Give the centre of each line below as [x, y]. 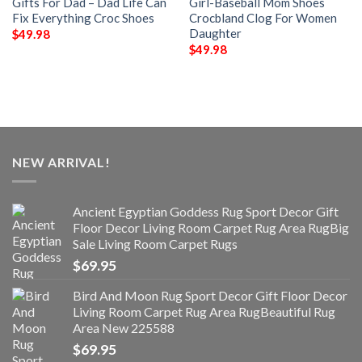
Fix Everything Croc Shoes [83, 17]
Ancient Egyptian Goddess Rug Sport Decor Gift [206, 212]
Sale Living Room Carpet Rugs [155, 244]
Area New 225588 [124, 328]
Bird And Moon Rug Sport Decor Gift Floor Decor [210, 296]
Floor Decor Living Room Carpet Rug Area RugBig [211, 228]
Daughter [215, 33]
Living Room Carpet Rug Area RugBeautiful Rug [204, 312]
